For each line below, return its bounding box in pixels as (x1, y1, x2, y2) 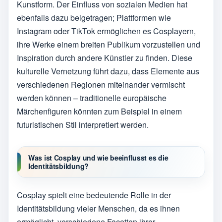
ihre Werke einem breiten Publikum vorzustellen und (17, 38, 200, 50)
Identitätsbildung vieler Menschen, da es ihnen (17, 203, 180, 215)
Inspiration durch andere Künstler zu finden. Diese (17, 52, 192, 63)
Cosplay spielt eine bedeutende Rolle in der (17, 189, 171, 201)
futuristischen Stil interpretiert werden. (17, 118, 149, 130)
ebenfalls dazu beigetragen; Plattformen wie (17, 11, 171, 23)
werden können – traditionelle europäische (17, 92, 166, 104)
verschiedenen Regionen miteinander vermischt (17, 78, 185, 90)
